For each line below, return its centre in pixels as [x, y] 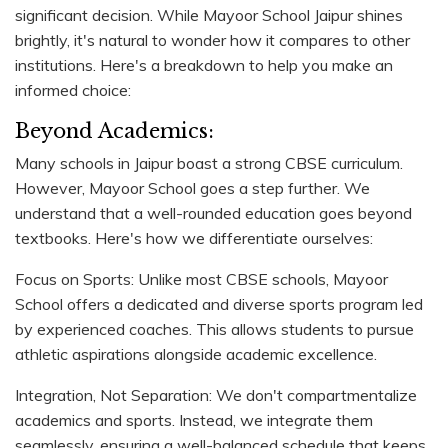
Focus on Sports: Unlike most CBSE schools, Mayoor [201, 278]
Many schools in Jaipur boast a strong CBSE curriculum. [209, 162]
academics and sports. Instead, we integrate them [194, 419]
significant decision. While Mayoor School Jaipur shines [209, 14]
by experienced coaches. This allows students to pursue [214, 328]
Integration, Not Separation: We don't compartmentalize [216, 394]
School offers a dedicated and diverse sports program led [219, 303]
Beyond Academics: [114, 130]
